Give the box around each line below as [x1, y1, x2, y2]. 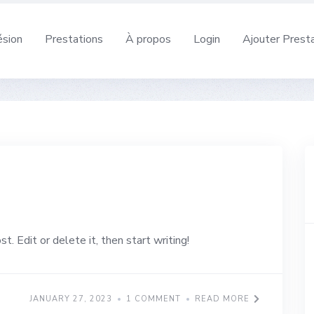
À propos [125, 31, 171, 47]
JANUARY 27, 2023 [29, 293, 112, 304]
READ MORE [194, 293, 250, 304]
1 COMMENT [125, 293, 181, 304]
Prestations [44, 31, 103, 47]
